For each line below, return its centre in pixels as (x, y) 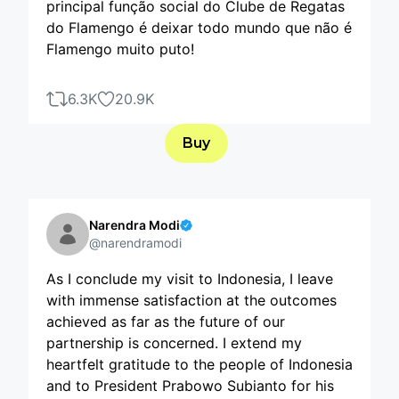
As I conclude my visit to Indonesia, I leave (190, 279)
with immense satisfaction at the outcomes (191, 300)
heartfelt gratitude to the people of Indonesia (199, 364)
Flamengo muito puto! (120, 49)
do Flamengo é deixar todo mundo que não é (199, 28)
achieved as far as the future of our (166, 322)
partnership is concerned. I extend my (174, 343)
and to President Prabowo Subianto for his (190, 386)
